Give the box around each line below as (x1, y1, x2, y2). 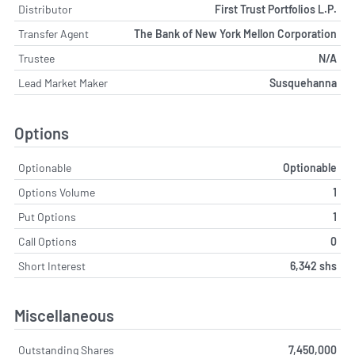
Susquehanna (269, 76, 337, 90)
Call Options (18, 234, 77, 248)
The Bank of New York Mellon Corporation (134, 27, 337, 41)
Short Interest (18, 258, 86, 273)
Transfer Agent (18, 27, 89, 41)
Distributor (18, 2, 72, 17)
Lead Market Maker (18, 76, 108, 90)
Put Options (18, 209, 76, 223)
